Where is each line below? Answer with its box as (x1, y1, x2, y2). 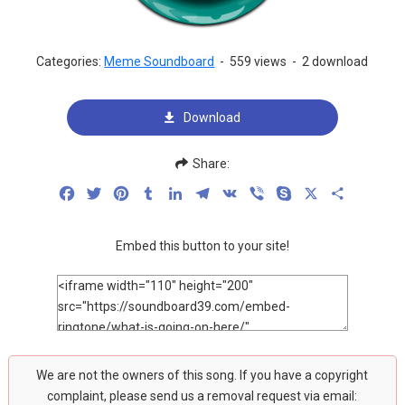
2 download (302, 54, 369, 69)
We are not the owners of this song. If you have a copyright (36, 368, 369, 382)
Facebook (76, 184, 139, 202)
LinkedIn (184, 184, 240, 202)
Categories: (36, 54, 105, 69)
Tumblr (157, 184, 201, 202)
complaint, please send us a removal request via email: (47, 389, 358, 403)
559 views (230, 54, 287, 69)
